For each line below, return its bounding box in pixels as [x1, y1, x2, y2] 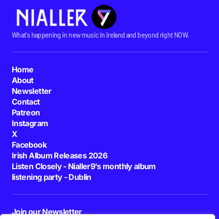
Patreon [12, 107, 40, 117]
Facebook [12, 139, 46, 150]
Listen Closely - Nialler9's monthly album [12, 161, 156, 171]
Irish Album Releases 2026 [12, 150, 107, 160]
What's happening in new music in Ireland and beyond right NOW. [12, 30, 189, 39]
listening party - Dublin [12, 172, 91, 182]
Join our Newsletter [12, 206, 82, 217]
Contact [12, 96, 40, 107]
